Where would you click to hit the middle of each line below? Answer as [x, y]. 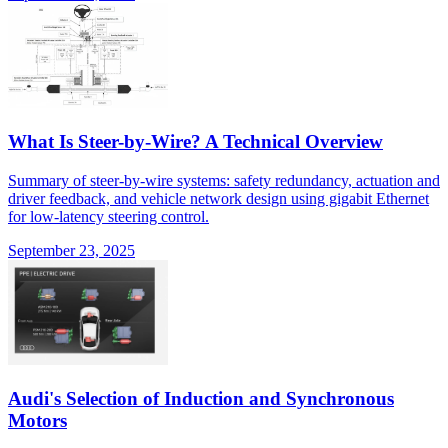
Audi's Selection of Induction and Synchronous [201, 398]
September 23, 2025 [71, 250]
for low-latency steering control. [108, 216]
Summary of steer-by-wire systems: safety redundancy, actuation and [224, 180]
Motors [37, 420]
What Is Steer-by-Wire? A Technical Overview [195, 142]
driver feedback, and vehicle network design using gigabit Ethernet [218, 198]
